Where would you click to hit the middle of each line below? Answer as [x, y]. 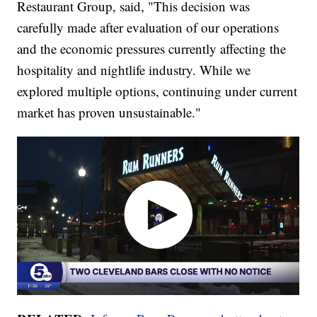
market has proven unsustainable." [109, 112]
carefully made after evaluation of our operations [148, 27]
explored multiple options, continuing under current [157, 91]
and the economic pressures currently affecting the [152, 48]
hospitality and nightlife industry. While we [134, 69]
